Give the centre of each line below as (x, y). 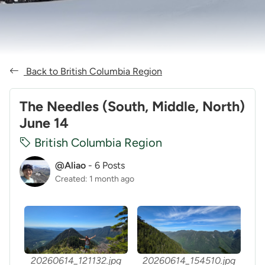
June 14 (44, 123)
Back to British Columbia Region (93, 72)
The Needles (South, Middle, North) (132, 107)
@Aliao (70, 165)
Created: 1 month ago (95, 179)
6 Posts (110, 165)
